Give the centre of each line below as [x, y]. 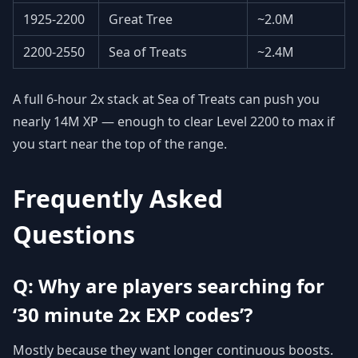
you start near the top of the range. [120, 144]
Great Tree [141, 19]
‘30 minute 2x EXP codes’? [133, 314]
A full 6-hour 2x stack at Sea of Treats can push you [166, 99]
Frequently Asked [118, 199]
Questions [74, 235]
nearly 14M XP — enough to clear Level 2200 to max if [174, 121]
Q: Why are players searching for [169, 286]
